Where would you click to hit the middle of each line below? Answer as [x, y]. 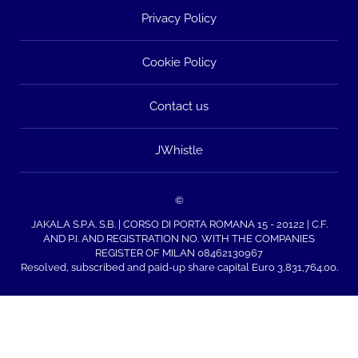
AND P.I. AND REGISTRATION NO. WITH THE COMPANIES [179, 239]
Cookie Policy [179, 62]
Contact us [179, 106]
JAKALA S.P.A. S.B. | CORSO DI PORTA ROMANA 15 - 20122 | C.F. [179, 225]
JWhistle [179, 150]
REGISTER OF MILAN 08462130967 [179, 253]
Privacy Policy [179, 18]
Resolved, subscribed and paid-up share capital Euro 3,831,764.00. [179, 268]
